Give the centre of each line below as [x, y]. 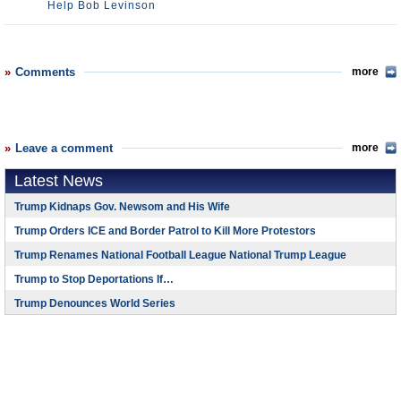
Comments [45, 72]
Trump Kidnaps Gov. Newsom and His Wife [122, 207]
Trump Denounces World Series [95, 303]
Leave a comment [64, 148]
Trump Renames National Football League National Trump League [180, 255]
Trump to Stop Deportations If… [94, 279]
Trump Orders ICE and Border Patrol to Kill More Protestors [165, 231]
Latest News [59, 181]
